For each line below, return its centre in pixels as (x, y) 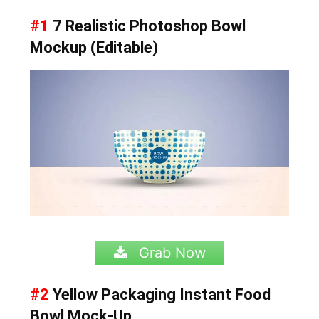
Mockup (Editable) (94, 47)
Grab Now (170, 252)
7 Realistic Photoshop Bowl (148, 26)
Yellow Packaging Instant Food (160, 294)
